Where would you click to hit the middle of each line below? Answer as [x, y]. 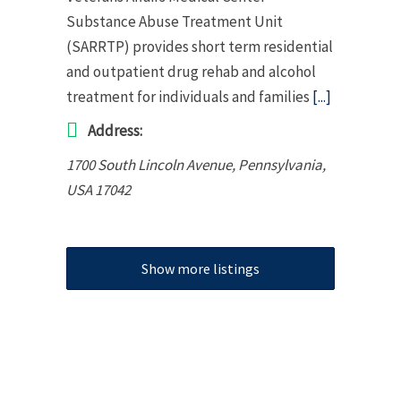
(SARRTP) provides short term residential [200, 46]
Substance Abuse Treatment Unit [175, 21]
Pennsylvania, [282, 164]
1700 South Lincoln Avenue [149, 164]
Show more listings [200, 268]
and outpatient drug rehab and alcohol [191, 71]
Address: [115, 130]
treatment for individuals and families [189, 96]
